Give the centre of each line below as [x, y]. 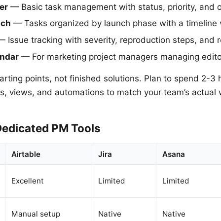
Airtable [26, 154]
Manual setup [36, 214]
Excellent [28, 181]
